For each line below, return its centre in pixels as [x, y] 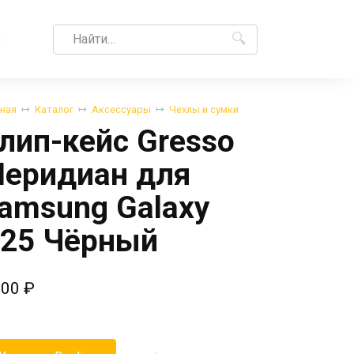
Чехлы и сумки [203, 109]
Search [72, 32]
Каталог [54, 109]
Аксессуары [121, 109]
